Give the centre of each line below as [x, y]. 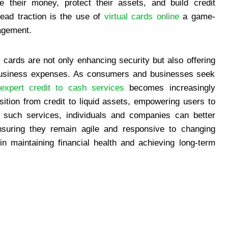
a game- [197, 17]
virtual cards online [141, 17]
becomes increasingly [169, 88]
